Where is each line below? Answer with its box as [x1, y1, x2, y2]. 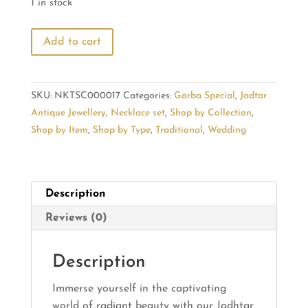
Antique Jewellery [30, 108, 106, 119]
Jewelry [30, 98, 65, 110]
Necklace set [110, 108, 165, 119]
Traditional [155, 125, 203, 136]
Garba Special [173, 91, 235, 102]
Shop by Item [30, 125, 88, 136]
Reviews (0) [45, 212, 107, 224]
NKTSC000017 [54, 91, 120, 102]
